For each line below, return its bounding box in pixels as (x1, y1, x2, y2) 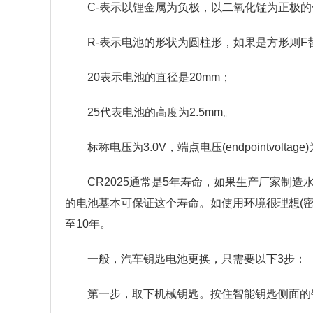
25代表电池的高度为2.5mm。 (87, 106, 234, 119)
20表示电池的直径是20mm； (87, 71, 231, 84)
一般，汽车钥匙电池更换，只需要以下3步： (87, 253, 306, 265)
